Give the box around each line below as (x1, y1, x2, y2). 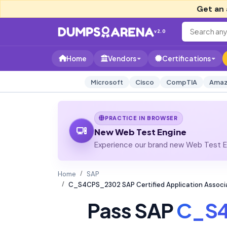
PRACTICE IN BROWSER (105, 114, 178, 122)
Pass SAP (87, 197, 176, 223)
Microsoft (90, 78, 123, 86)
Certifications (162, 54, 211, 63)
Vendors (108, 54, 136, 63)
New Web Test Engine (94, 126, 186, 137)
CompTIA (166, 78, 197, 86)
